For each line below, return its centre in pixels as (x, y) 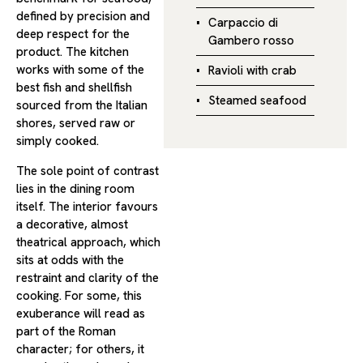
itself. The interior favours (87, 206)
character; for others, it (80, 349)
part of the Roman (66, 331)
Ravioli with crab (252, 71)
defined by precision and (83, 17)
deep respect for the (73, 34)
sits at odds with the (70, 260)
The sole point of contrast (88, 171)
